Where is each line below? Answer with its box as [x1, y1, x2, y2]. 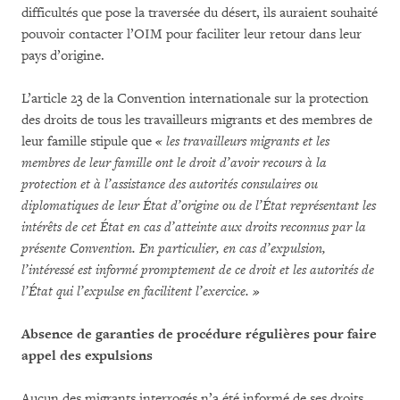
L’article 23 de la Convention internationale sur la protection [21, 89, 369, 107]
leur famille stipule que [21, 132, 155, 150]
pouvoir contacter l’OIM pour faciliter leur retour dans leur [21, 25, 362, 43]
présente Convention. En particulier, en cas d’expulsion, [21, 239, 326, 257]
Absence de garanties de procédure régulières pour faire [21, 325, 377, 343]
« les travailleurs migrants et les [155, 132, 329, 150]
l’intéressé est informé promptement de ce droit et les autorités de [21, 261, 374, 279]
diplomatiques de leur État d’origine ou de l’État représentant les [21, 196, 376, 214]
